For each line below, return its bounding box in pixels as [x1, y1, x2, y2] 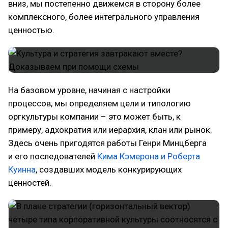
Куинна [8, 164, 36, 175]
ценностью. [8, 25, 54, 35]
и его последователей [8, 151, 97, 161]
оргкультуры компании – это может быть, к [8, 111, 181, 122]
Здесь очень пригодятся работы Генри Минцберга [8, 138, 207, 148]
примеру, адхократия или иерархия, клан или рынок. [8, 125, 212, 135]
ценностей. [8, 178, 51, 188]
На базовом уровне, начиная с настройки [8, 85, 170, 95]
